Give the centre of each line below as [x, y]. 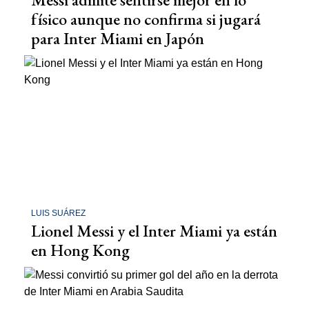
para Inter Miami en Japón [118, 38]
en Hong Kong [80, 250]
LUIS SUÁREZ [58, 213]
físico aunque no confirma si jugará [146, 19]
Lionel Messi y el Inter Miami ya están [154, 231]
